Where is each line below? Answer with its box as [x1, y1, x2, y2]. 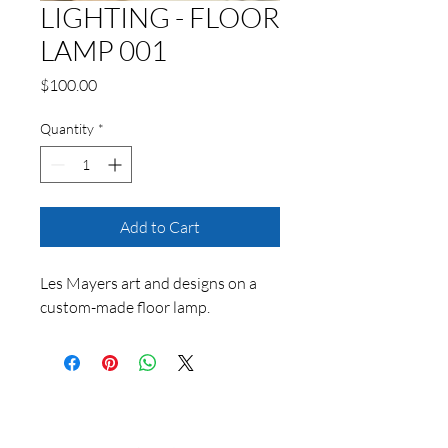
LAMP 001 [40, 33, 167, 67]
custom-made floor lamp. [40, 297, 213, 317]
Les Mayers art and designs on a [40, 273, 257, 293]
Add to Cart [120, 217, 200, 237]
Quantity [40, 120, 94, 137]
